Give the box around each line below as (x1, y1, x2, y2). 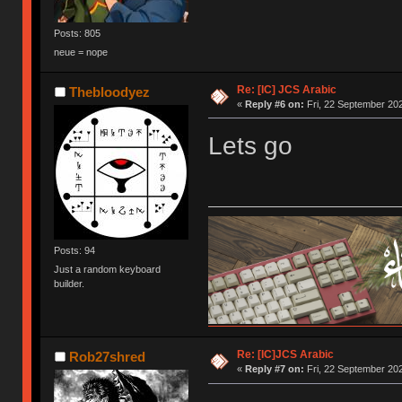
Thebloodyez (68, 83, 150, 100)
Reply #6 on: (244, 99, 304, 109)
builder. (54, 278, 85, 290)
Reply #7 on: (244, 363, 304, 375)
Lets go (207, 131, 293, 160)
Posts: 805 (54, 27, 101, 39)
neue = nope (54, 46, 109, 57)
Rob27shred (68, 349, 145, 365)
